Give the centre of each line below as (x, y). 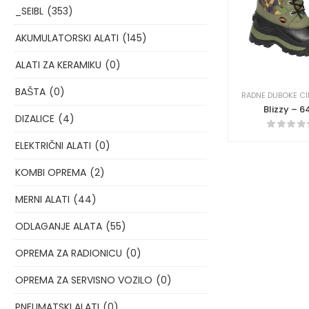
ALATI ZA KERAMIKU (58, 65)
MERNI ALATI (42, 199)
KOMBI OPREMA (51, 172)
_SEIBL (29, 11)
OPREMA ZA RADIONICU (69, 253)
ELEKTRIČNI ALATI (53, 146)
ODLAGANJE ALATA (59, 226)
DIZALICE (35, 119)
